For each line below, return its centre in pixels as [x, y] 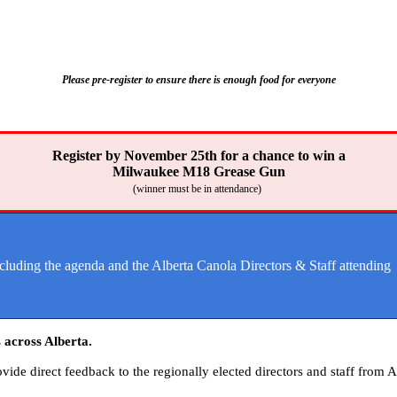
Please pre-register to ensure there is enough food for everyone [198, 80]
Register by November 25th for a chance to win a [198, 156]
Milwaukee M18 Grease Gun [198, 171]
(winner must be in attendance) [198, 189]
